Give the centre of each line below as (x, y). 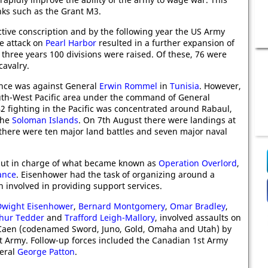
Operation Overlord (198, 163)
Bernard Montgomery (122, 206)
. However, (220, 86)
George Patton (46, 252)
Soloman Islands (45, 120)
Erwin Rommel (128, 86)
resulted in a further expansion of (165, 43)
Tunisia (185, 86)
